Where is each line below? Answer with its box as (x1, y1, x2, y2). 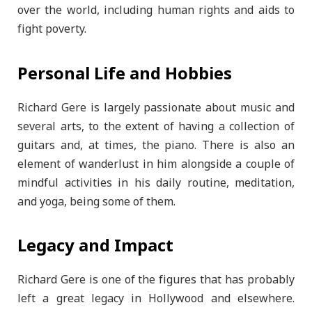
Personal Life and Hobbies (17, 56, 232, 92)
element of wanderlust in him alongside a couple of (17, 152, 295, 176)
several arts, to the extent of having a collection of (17, 114, 295, 139)
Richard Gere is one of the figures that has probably (17, 267, 295, 292)
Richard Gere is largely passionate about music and (17, 95, 295, 120)
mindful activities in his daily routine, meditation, (17, 171, 295, 195)
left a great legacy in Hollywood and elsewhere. (17, 286, 295, 311)
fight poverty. (17, 17, 86, 42)
